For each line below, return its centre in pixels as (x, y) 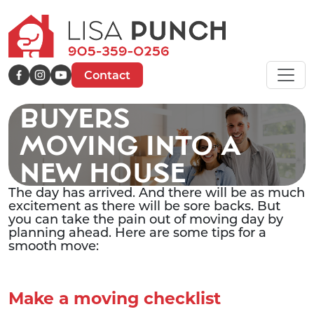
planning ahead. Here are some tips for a (137, 232)
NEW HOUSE (103, 172)
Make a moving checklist (115, 298)
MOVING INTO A (130, 145)
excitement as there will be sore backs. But (144, 205)
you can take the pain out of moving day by (146, 219)
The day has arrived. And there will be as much (157, 192)
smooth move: (54, 245)
